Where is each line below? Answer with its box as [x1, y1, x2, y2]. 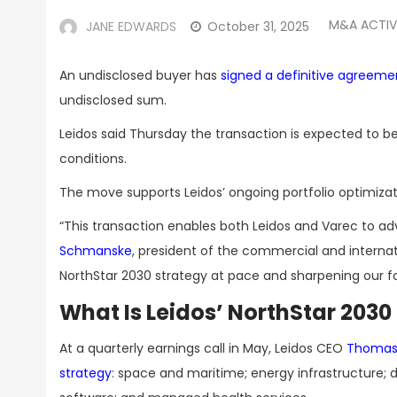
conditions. [59, 150, 127, 167]
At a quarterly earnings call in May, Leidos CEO [59, 339, 346, 357]
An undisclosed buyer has [59, 66, 221, 84]
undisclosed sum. [59, 91, 170, 109]
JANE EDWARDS [86, 18, 176, 35]
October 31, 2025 [207, 18, 309, 35]
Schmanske [59, 242, 132, 260]
